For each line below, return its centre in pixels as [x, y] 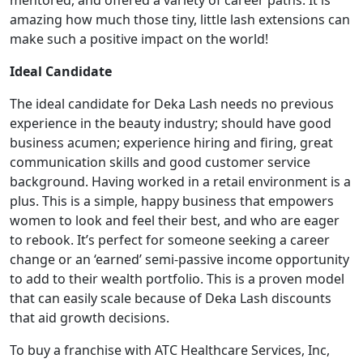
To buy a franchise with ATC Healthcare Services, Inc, [170, 350]
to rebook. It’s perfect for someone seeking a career [170, 240]
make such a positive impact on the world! [139, 39]
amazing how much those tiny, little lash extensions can [180, 19]
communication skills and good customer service [160, 162]
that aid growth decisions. [90, 318]
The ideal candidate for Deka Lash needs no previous [172, 104]
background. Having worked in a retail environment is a [180, 181]
